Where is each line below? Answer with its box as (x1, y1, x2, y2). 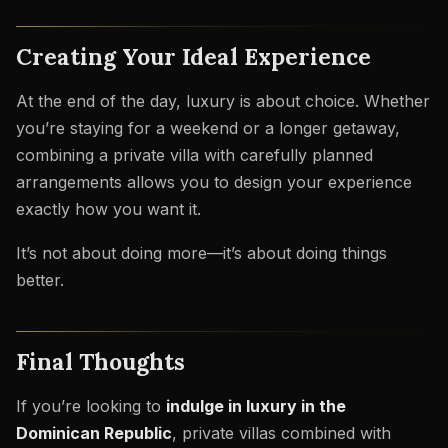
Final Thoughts (16, 347, 185, 377)
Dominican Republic (16, 423, 172, 444)
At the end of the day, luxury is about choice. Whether (16, 90, 430, 111)
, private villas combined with (172, 423, 391, 444)
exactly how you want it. (16, 198, 201, 219)
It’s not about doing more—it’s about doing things (16, 242, 387, 263)
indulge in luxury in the (166, 396, 346, 417)
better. (16, 269, 64, 290)
